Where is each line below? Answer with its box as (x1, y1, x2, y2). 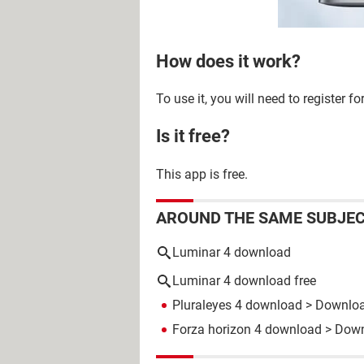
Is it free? (156, 126, 230, 147)
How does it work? (156, 50, 301, 71)
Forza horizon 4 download (172, 321, 322, 337)
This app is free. (156, 166, 248, 182)
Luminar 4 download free (172, 272, 316, 288)
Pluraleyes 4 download (172, 297, 302, 313)
